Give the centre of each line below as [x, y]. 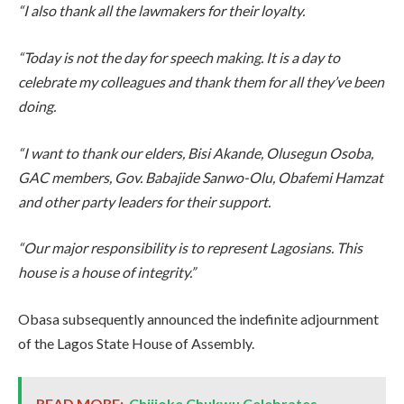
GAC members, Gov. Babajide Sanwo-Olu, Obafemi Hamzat [201, 177]
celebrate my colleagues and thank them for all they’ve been [201, 81]
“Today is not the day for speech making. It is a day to [179, 57]
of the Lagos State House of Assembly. [136, 343]
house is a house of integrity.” [107, 272]
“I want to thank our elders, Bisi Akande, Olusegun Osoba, [196, 152]
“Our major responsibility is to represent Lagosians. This [190, 248]
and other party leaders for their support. [144, 201]
